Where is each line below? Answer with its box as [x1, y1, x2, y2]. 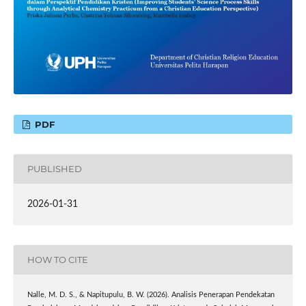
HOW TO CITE [27, 254, 88, 266]
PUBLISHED [27, 163, 82, 175]
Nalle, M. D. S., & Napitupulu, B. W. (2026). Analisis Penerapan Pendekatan [27, 291, 275, 298]
